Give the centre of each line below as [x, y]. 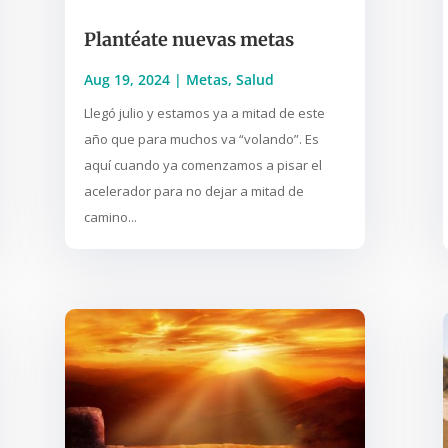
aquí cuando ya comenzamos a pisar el [202, 165]
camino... [110, 217]
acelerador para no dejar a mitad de [193, 191]
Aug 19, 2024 [126, 80]
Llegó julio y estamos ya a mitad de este [204, 113]
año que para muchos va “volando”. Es [201, 139]
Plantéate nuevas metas [188, 40]
